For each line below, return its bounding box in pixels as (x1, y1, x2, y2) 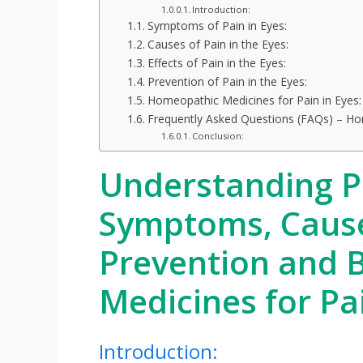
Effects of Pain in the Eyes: (147, 55, 286, 71)
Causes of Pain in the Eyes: (147, 36, 288, 53)
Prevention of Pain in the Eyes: (147, 74, 307, 90)
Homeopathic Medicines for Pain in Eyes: (147, 92, 361, 109)
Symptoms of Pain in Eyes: (147, 18, 287, 34)
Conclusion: (191, 130, 244, 143)
